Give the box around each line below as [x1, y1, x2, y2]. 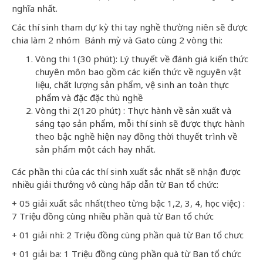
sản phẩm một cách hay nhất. [35, 143, 156, 155]
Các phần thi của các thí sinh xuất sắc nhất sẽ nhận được [12, 165, 241, 177]
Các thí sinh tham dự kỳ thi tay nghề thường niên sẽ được [12, 21, 248, 33]
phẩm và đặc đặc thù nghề [35, 91, 143, 103]
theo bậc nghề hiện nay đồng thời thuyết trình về [35, 130, 237, 142]
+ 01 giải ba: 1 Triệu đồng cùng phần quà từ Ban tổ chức [12, 247, 241, 259]
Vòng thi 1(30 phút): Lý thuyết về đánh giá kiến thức [35, 52, 248, 65]
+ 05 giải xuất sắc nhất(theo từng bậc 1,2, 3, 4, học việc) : [12, 197, 245, 209]
